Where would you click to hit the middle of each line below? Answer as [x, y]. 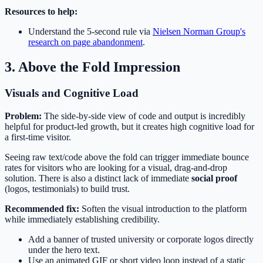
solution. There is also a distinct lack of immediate [98, 178]
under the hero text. [64, 249]
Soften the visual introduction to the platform [163, 208]
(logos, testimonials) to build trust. [67, 188]
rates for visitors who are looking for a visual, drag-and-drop [116, 167]
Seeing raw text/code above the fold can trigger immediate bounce [127, 157]
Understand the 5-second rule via [90, 32]
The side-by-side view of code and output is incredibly [144, 116]
